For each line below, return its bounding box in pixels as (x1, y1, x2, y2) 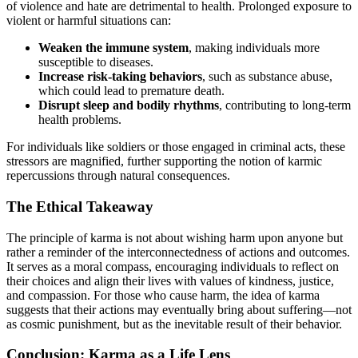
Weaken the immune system (38, 41, 189, 55)
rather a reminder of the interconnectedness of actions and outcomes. (6, 245, 350, 259)
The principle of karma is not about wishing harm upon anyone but (6, 230, 343, 245)
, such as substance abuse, (202, 70, 332, 84)
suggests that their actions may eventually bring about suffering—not (6, 302, 352, 316)
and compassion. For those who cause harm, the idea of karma (6, 288, 320, 302)
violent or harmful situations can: (6, 14, 171, 28)
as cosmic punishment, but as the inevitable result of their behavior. (6, 316, 342, 331)
